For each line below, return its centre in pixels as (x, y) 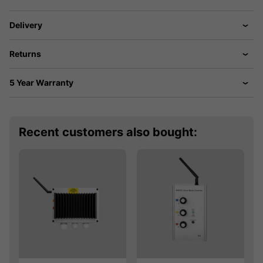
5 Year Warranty (41, 83)
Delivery (26, 25)
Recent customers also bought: (108, 132)
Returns (25, 54)
